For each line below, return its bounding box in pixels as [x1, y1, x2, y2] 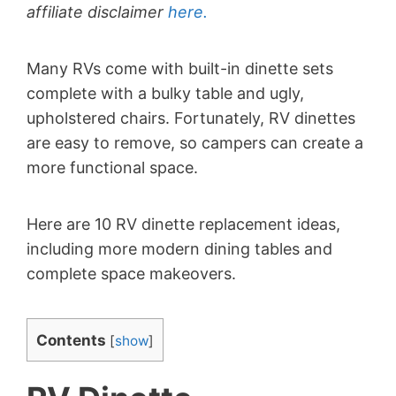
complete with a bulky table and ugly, [27, 83, 304, 103]
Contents [36, 330, 106, 349]
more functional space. [27, 157, 198, 177]
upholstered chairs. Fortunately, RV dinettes [27, 108, 355, 127]
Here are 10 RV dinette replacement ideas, [27, 214, 340, 233]
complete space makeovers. [27, 263, 236, 283]
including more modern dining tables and [27, 239, 332, 258]
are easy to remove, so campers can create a [27, 133, 363, 152]
